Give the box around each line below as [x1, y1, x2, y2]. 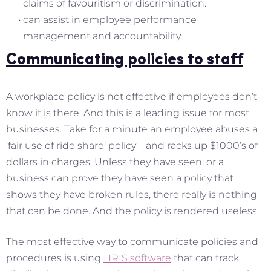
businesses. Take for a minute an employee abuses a [6, 123, 258, 135]
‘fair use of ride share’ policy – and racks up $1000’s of [6, 140, 258, 152]
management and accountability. [23, 30, 182, 42]
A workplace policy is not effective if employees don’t [6, 91, 257, 103]
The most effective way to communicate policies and [6, 236, 258, 248]
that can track [171, 252, 239, 264]
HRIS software [103, 252, 171, 264]
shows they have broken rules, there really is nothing [6, 189, 257, 201]
